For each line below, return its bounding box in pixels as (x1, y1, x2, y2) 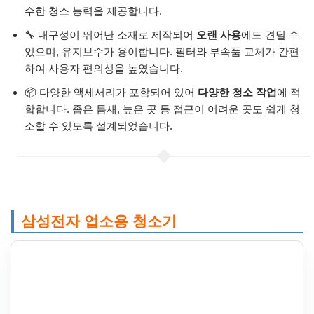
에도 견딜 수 (241, 28, 299, 41)
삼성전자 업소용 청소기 (21, 212, 177, 229)
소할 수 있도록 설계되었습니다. (25, 119, 172, 132)
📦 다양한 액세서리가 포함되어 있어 (25, 86, 198, 98)
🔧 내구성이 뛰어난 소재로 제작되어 (25, 28, 196, 41)
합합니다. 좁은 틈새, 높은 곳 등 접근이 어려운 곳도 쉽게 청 (25, 102, 300, 115)
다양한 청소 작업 (198, 86, 277, 98)
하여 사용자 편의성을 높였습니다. (25, 62, 183, 74)
